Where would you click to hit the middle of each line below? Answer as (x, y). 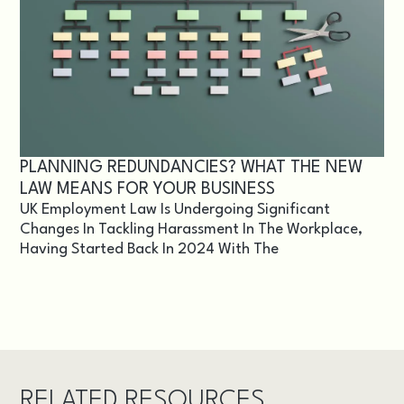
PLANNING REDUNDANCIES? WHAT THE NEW (192, 167)
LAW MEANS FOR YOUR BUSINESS (148, 189)
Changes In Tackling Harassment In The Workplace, (192, 229)
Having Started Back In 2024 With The (150, 249)
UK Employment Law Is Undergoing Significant (175, 209)
